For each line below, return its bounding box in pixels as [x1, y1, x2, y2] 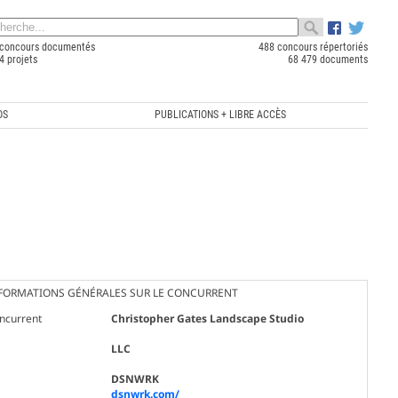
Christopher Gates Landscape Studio [110, 310, 304, 326]
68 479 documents [287, 53, 368, 66]
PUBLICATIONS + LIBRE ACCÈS [155, 107, 287, 121]
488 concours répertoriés [258, 41, 368, 53]
